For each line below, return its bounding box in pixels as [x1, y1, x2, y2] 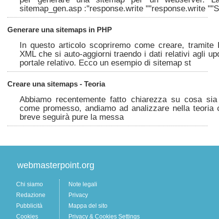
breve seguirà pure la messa [20, 112, 124, 122]
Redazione [16, 192, 45, 198]
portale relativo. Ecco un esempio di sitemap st [20, 58, 191, 67]
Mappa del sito [68, 202, 108, 209]
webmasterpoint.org [17, 160, 94, 170]
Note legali [68, 181, 97, 188]
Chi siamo [16, 181, 43, 188]
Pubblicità [16, 202, 43, 209]
